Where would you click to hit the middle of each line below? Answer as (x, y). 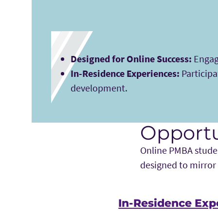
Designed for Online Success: (131, 59)
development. (100, 88)
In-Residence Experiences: (125, 73)
